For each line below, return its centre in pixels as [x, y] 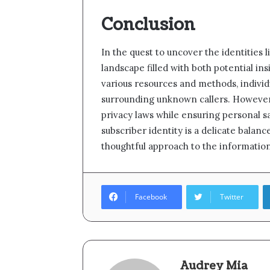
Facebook [151, 196]
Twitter [232, 196]
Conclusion [148, 25]
